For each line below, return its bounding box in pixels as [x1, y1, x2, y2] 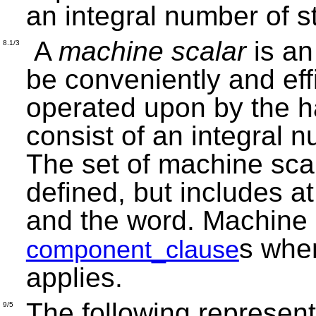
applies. [25, 262, 130, 293]
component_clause [25, 234, 239, 264]
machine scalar [58, 35, 246, 66]
